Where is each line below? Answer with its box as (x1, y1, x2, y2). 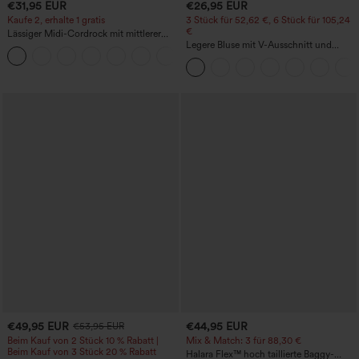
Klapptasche (7, 50, 59, 63)
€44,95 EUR (185, 319, 248, 333)
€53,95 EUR (73, 321, 124, 333)
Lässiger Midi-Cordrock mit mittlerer (7, 28, 161, 40)
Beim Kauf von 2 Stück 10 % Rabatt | (7, 335, 159, 347)
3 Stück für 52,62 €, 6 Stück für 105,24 (185, 14, 350, 26)
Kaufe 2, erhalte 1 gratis (7, 14, 105, 26)
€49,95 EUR (7, 319, 69, 333)
